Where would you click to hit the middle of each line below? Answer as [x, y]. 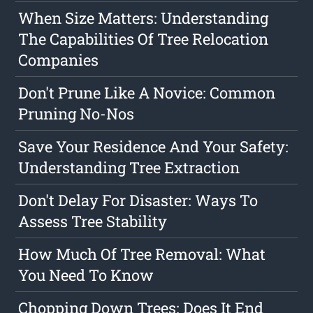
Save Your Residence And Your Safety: [154, 147]
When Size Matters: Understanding [144, 18]
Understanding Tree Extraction [129, 168]
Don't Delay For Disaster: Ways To [138, 201]
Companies [59, 60]
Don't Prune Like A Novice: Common [147, 93]
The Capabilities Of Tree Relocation [144, 39]
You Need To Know [86, 275]
